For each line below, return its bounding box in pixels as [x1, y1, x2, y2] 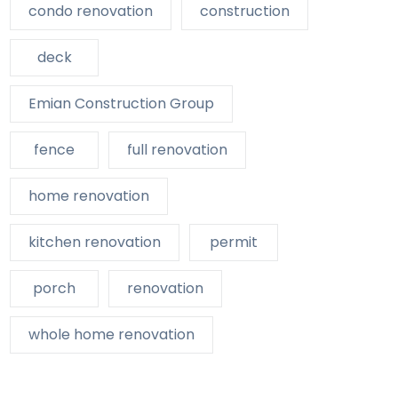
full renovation [127, 139, 227, 161]
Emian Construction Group [28, 93, 214, 115]
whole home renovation [28, 324, 195, 346]
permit [210, 232, 258, 253]
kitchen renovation [28, 232, 161, 253]
